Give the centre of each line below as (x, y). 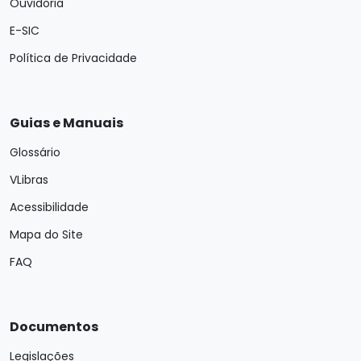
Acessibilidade (49, 207)
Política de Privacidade (73, 58)
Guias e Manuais (66, 123)
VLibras (29, 180)
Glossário (35, 152)
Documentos (54, 327)
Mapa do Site (46, 234)
